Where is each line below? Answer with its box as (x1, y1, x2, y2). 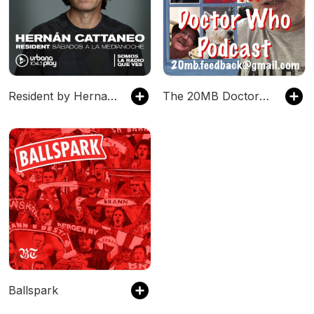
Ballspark (8, 283, 58, 297)
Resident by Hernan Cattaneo (107, 89, 117, 103)
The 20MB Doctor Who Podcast (259, 89, 269, 103)
